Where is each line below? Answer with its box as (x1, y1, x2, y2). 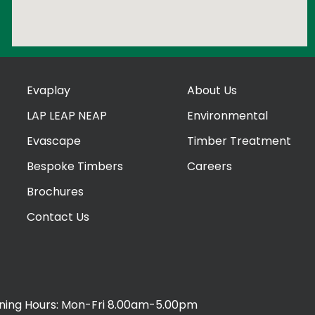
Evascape (27, 133, 81, 150)
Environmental (187, 108, 268, 124)
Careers (187, 158, 232, 175)
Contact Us (27, 209, 89, 226)
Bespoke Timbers (27, 158, 123, 175)
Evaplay (27, 82, 70, 99)
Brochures (27, 184, 84, 200)
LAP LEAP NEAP (27, 108, 107, 124)
